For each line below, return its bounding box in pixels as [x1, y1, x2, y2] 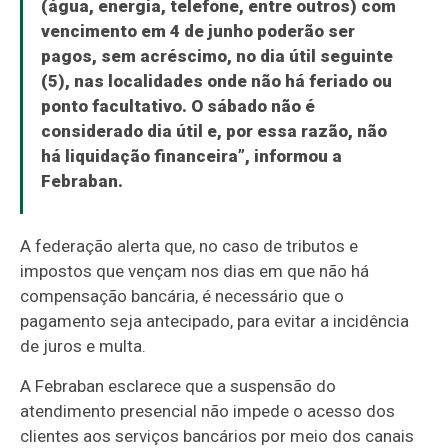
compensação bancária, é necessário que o [20, 286, 345, 307]
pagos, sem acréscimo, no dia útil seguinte [40, 46, 393, 67]
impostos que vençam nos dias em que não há [20, 261, 370, 282]
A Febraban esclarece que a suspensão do [20, 376, 337, 397]
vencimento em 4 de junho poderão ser [40, 21, 355, 42]
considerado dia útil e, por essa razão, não [40, 121, 387, 142]
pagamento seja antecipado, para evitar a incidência [20, 311, 410, 332]
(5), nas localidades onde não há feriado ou [40, 71, 392, 92]
